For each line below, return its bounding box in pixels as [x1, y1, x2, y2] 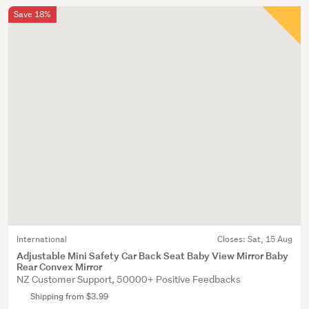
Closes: [217, 233, 248, 245]
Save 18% [14, 8, 51, 20]
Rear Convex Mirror [17, 260, 102, 273]
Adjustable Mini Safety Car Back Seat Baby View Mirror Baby [17, 249, 288, 262]
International [17, 233, 67, 245]
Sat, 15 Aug [248, 233, 292, 245]
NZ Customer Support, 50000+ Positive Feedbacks [17, 273, 241, 286]
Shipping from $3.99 [30, 290, 108, 302]
